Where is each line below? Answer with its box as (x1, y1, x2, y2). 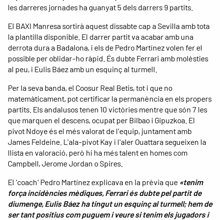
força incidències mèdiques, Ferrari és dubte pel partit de (8, 188, 201, 197)
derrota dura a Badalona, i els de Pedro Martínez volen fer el (8, 42, 202, 52)
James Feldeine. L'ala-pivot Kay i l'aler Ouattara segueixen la (8, 137, 206, 146)
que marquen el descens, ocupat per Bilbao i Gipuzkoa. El (8, 115, 195, 125)
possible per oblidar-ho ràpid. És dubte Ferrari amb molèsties (8, 53, 208, 63)
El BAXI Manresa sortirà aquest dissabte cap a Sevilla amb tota (8, 21, 210, 30)
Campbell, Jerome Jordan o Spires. (8, 158, 123, 168)
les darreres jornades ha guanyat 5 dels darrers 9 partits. (8, 2, 193, 12)
